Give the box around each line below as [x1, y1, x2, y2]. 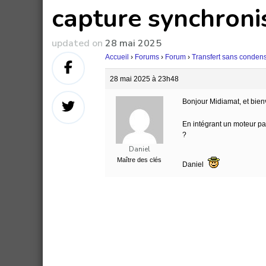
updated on [52, 36, 105, 50]
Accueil [105, 52, 129, 61]
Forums [135, 52, 159, 61]
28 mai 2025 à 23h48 [110, 74, 179, 83]
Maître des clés [117, 156, 161, 163]
